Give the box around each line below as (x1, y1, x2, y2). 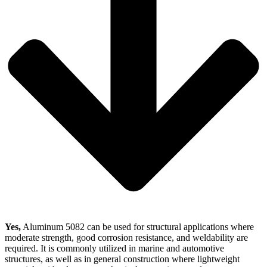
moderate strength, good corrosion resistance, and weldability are (5, 232, 248, 243)
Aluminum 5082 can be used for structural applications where (21, 221, 254, 232)
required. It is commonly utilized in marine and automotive (5, 243, 224, 253)
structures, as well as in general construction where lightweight (5, 253, 240, 264)
